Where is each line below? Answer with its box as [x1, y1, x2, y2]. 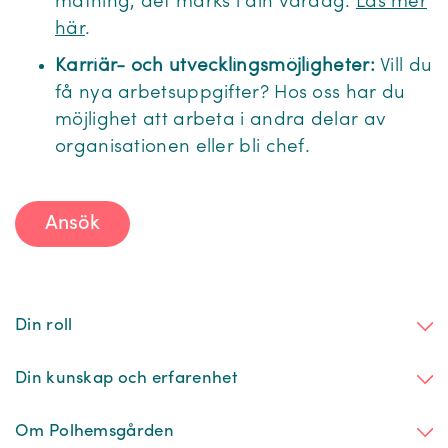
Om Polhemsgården [15, 423, 174, 440]
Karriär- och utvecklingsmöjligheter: [55, 57, 381, 76]
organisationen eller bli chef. [55, 138, 321, 157]
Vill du [380, 57, 433, 76]
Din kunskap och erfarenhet [15, 370, 238, 387]
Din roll [15, 317, 73, 334]
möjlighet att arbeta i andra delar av [55, 111, 387, 130]
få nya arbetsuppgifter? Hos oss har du [55, 84, 406, 103]
